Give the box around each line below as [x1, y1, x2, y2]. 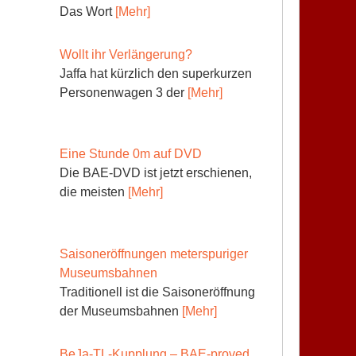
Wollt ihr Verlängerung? [59, 47, 192, 61]
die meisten [59, 185, 128, 199]
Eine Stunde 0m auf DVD [59, 147, 202, 161]
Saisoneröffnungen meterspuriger [59, 247, 248, 261]
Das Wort [59, 4, 115, 18]
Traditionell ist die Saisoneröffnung [59, 285, 255, 300]
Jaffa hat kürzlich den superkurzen [59, 66, 252, 80]
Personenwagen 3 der [59, 85, 188, 99]
